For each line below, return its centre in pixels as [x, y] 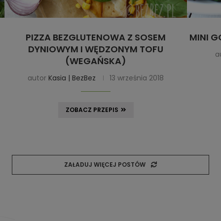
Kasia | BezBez [72, 78]
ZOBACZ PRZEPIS [92, 110]
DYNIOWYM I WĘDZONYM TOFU [96, 49]
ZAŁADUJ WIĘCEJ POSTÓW [105, 164]
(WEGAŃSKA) [96, 61]
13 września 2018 [137, 78]
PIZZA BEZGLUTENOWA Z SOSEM [96, 37]
